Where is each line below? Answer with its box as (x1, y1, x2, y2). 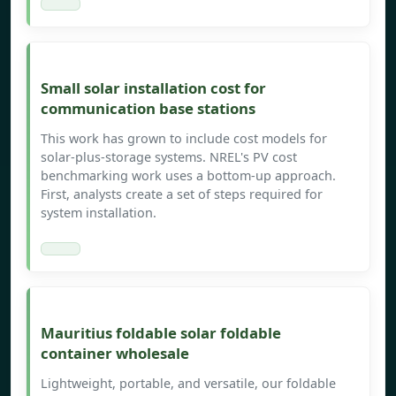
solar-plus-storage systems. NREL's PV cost (41, 148, 297, 166)
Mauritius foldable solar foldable (41, 323, 281, 344)
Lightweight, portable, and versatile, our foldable (41, 375, 336, 392)
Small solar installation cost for (41, 78, 266, 99)
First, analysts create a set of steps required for (41, 186, 323, 203)
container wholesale (41, 343, 189, 364)
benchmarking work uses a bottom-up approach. (41, 167, 336, 185)
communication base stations (41, 98, 255, 119)
